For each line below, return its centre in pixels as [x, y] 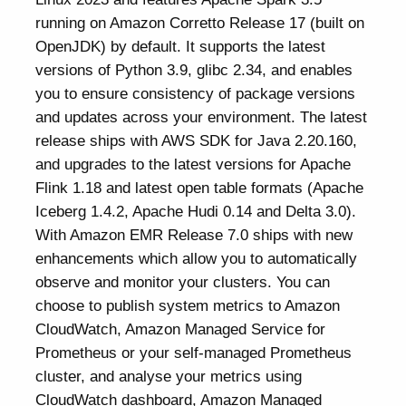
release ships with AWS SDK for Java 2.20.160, [197, 140]
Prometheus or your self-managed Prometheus [194, 352]
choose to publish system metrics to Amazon [188, 305]
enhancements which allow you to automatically [197, 258]
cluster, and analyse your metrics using [169, 376]
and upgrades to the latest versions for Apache [193, 164]
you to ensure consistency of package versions [196, 93]
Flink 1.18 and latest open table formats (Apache [200, 187]
